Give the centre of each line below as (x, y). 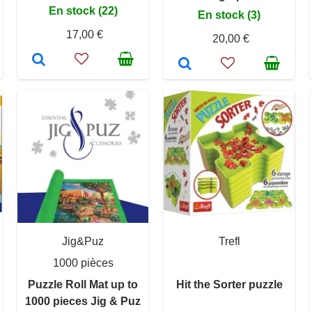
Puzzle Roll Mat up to (83, 284)
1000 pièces (83, 263)
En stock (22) (83, 10)
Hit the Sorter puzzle (229, 284)
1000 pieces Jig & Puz (83, 301)
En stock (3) (229, 15)
